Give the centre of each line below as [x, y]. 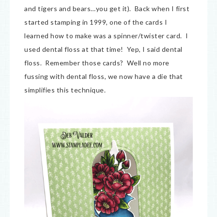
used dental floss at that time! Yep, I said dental [103, 49]
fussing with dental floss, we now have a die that [104, 76]
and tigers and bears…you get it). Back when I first [107, 8]
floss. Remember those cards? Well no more [97, 63]
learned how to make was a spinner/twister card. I [106, 36]
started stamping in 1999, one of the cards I [96, 22]
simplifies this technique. [66, 90]
